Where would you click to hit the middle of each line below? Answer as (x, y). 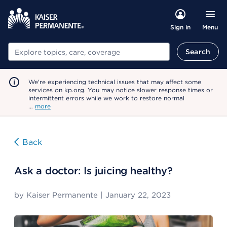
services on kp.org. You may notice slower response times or (121, 90)
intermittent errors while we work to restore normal (106, 98)
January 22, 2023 (138, 195)
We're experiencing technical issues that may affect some (115, 82)
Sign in (180, 27)
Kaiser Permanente (62, 195)
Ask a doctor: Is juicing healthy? (93, 171)
